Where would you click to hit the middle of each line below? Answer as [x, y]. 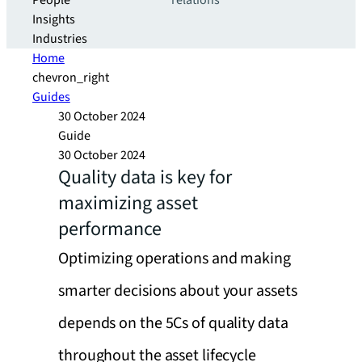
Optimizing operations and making [175, 259]
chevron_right [71, 78]
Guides [51, 97]
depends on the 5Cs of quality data [173, 323]
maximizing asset [128, 203]
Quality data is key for [145, 177]
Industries [60, 39]
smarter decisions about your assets [178, 291]
